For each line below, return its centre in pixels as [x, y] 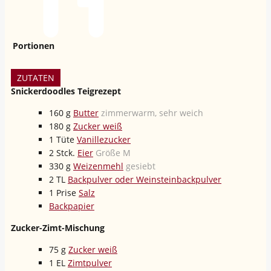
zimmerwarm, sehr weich [152, 113]
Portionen [34, 45]
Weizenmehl [98, 166]
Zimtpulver [90, 263]
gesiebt [141, 166]
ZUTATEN [36, 77]
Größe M [113, 152]
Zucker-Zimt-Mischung [58, 227]
